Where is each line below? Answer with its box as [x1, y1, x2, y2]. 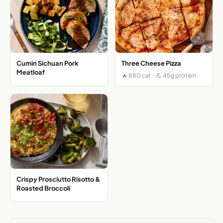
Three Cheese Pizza [121, 59, 181, 68]
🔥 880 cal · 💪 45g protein [121, 72, 196, 80]
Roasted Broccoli [16, 184, 70, 193]
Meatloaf [16, 68, 45, 77]
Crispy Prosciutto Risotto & [16, 175, 100, 184]
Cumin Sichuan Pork [16, 59, 79, 68]
